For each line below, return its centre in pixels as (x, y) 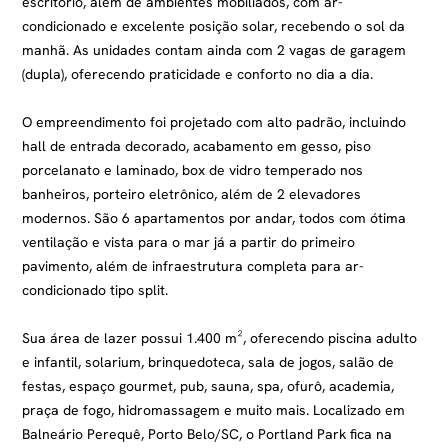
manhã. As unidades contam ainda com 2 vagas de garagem (214, 50)
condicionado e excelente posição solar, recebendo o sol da (214, 26)
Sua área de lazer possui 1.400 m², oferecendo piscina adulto (220, 338)
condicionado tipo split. (95, 290)
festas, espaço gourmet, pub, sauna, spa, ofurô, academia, (208, 386)
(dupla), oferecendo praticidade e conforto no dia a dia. (198, 74)
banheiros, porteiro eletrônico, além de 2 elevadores (192, 194)
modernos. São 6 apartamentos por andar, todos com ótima (214, 218)
